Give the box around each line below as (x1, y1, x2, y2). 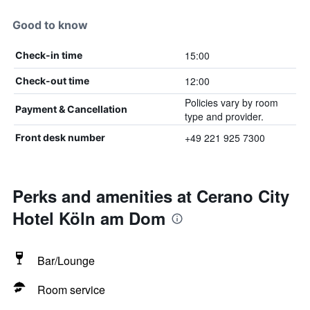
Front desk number (15, 131, 105, 143)
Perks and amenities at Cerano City (12, 184, 289, 208)
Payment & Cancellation (15, 103, 127, 115)
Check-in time (15, 49, 82, 61)
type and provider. (184, 109, 264, 123)
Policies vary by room (184, 95, 278, 109)
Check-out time (15, 75, 89, 86)
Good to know (12, 18, 88, 32)
